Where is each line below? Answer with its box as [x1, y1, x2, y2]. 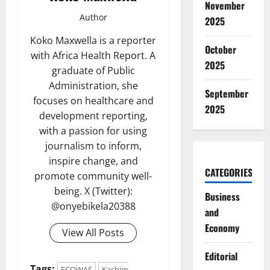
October [204, 42, 236, 57]
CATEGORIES [204, 165, 253, 180]
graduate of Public [51, 64, 135, 78]
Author [79, 11, 107, 24]
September [204, 86, 248, 101]
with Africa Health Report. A [31, 49, 156, 63]
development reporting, [39, 109, 148, 123]
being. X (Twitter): [54, 184, 133, 198]
